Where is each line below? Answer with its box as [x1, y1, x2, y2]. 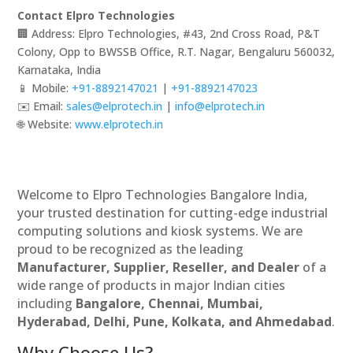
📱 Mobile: [17, 80, 72, 95]
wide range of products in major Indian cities [17, 276, 286, 294]
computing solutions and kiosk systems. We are [17, 221, 303, 240]
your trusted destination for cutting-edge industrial [17, 203, 329, 221]
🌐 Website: [17, 116, 76, 132]
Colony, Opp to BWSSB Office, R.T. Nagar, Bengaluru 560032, [17, 43, 336, 59]
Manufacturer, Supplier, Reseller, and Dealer [17, 258, 300, 276]
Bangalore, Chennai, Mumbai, [76, 294, 264, 312]
